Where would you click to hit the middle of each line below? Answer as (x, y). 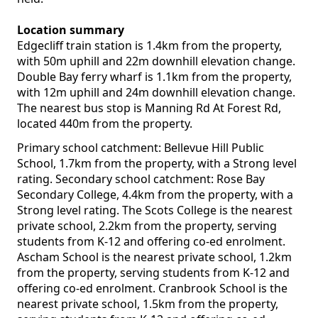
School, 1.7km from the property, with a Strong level (157, 164)
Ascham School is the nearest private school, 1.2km (154, 257)
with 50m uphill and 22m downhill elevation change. (156, 61)
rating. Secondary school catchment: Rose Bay (141, 179)
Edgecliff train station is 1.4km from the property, (149, 46)
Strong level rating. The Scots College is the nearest (155, 210)
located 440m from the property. (105, 124)
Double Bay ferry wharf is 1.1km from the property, (154, 77)
